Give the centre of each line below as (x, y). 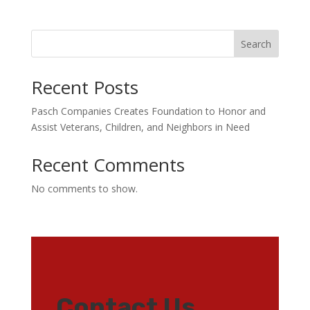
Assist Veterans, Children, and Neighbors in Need (140, 127)
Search (256, 44)
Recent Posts (84, 87)
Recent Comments (108, 165)
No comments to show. (84, 189)
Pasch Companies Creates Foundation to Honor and (148, 111)
